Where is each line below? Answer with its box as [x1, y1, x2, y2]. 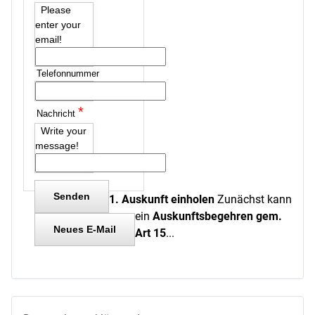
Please [41, 4, 71, 15]
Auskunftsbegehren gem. [153, 210, 282, 223]
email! [35, 34, 62, 45]
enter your [35, 19, 81, 30]
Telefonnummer [37, 68, 99, 79]
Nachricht [37, 108, 78, 119]
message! [35, 140, 79, 151]
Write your [41, 125, 86, 136]
